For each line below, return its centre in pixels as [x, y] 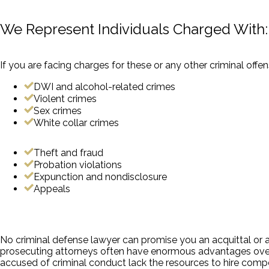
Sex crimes [58, 110]
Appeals [52, 189]
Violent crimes [65, 98]
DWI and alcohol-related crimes [104, 86]
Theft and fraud [68, 153]
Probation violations [78, 165]
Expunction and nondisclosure [100, 177]
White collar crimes [76, 122]
